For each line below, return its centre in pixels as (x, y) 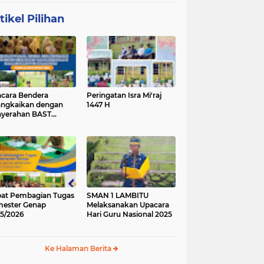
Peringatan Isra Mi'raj (124, 95)
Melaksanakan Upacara (128, 204)
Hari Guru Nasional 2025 (129, 214)
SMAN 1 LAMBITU (118, 195)
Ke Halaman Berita (79, 248)
